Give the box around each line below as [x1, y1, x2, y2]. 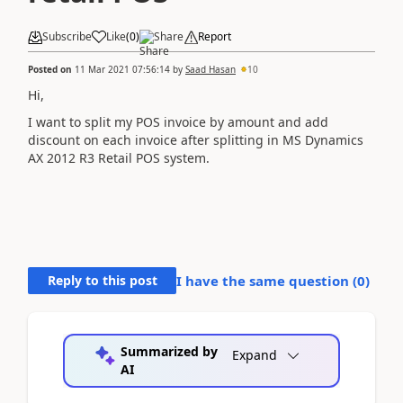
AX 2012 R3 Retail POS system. [28, 149, 210, 166]
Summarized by [120, 342, 218, 360]
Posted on [28, 62, 75, 76]
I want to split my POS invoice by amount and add [28, 113, 328, 130]
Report [198, 29, 231, 44]
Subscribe [42, 29, 92, 44]
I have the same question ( [176, 271, 357, 290]
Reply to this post [47, 271, 157, 289]
